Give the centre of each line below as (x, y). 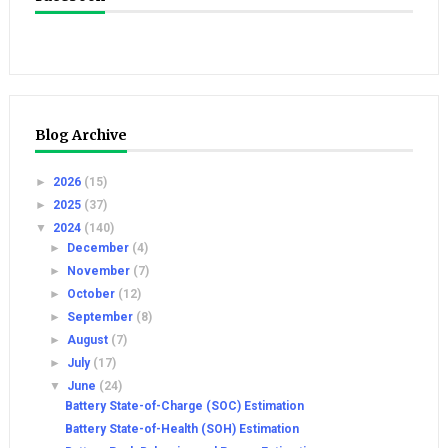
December (100, 248)
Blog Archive (80, 135)
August (89, 340)
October (93, 294)
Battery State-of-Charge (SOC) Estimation (184, 406)
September (102, 317)
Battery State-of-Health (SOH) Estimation (181, 429)
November (100, 271)
